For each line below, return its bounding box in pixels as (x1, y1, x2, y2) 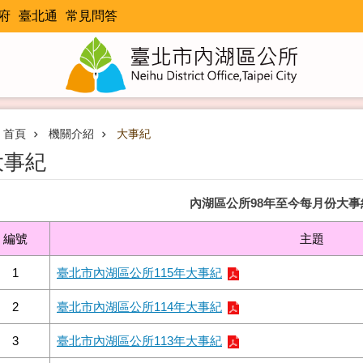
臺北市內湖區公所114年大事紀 (57, 300, 222, 314)
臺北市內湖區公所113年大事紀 (57, 334, 222, 348)
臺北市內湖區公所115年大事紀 (57, 266, 222, 280)
